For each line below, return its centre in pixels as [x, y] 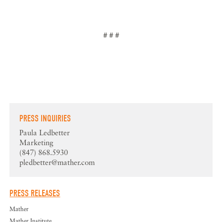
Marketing [37, 142]
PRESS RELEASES [35, 194]
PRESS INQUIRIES [45, 119]
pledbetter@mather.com [57, 162]
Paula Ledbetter [45, 133]
